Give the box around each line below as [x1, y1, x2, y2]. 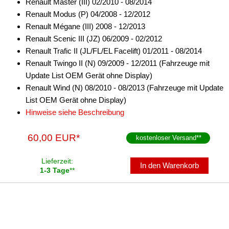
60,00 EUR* [28, 132, 80, 143]
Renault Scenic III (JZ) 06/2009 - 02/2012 [26, 34, 162, 43]
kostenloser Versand [136, 134, 197, 142]
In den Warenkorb [140, 161, 199, 170]
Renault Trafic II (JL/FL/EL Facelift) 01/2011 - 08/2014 [26, 47, 202, 55]
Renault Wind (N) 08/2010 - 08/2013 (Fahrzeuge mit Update [26, 83, 223, 92]
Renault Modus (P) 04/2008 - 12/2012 [26, 10, 150, 18]
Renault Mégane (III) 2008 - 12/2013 [26, 22, 145, 31]
